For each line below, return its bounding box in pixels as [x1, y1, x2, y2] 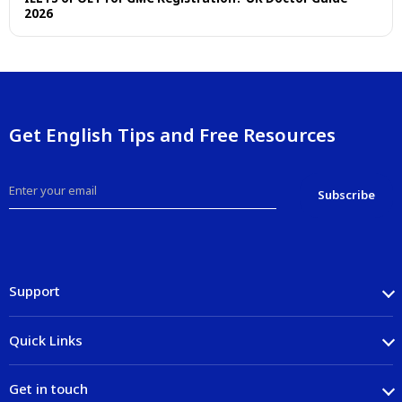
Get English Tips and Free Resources [8, 121, 336, 147]
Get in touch [8, 380, 88, 398]
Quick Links [8, 330, 83, 349]
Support [8, 282, 60, 301]
